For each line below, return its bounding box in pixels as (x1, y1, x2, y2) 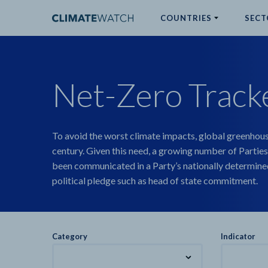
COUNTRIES (160, 13, 212, 23)
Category (52, 232, 87, 241)
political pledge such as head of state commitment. (52, 175, 258, 186)
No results (61, 90, 103, 102)
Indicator (220, 232, 255, 241)
